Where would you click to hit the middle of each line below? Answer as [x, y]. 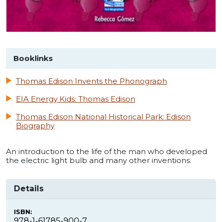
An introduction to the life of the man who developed [107, 152]
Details [29, 189]
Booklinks [33, 58]
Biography [35, 126]
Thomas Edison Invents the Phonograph [91, 81]
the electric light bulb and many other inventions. [99, 161]
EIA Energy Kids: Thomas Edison [76, 99]
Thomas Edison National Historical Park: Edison [103, 117]
